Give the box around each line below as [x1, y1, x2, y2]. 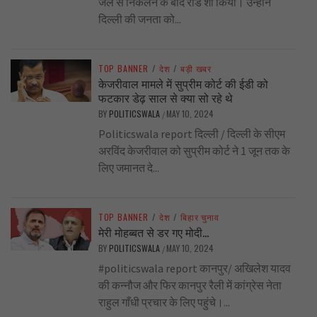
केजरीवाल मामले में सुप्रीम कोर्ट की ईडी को [98, 75, 268, 93]
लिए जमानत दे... [98, 161, 159, 175]
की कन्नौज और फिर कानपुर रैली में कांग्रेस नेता [98, 278, 282, 293]
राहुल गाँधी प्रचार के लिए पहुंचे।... [98, 295, 230, 310]
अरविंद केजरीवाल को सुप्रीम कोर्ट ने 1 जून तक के [98, 144, 290, 158]
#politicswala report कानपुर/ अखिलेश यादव [98, 261, 291, 276]
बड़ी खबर [180, 62, 212, 75]
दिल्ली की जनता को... [98, 12, 181, 27]
